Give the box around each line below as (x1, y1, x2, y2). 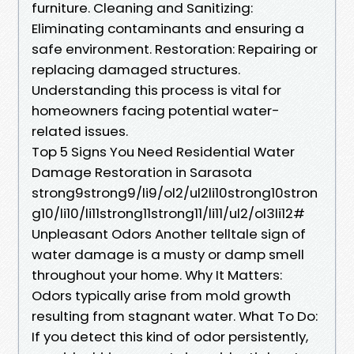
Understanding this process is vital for (32, 80, 281, 100)
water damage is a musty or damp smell (32, 244, 304, 264)
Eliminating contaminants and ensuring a (32, 18, 304, 38)
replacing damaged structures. (32, 59, 240, 79)
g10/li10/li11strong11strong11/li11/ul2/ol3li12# (32, 203, 305, 223)
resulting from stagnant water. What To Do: (32, 306, 318, 326)
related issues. (32, 121, 128, 141)
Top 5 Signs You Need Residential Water (32, 141, 295, 161)
